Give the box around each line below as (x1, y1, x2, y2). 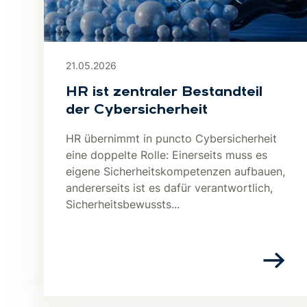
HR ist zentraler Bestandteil (66, 86, 262, 99)
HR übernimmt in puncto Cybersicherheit (66, 132, 277, 145)
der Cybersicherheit (66, 103, 208, 117)
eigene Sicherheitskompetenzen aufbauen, (66, 164, 285, 178)
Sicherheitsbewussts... (66, 197, 180, 211)
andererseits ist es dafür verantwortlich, (66, 181, 273, 195)
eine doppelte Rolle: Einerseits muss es (66, 148, 267, 162)
